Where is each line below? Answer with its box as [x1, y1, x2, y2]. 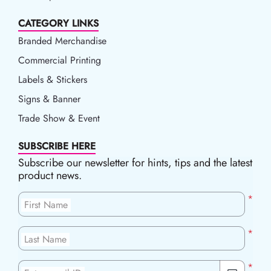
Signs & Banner [18, 92, 80, 106]
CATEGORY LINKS [18, 16, 99, 31]
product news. [18, 168, 82, 184]
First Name [24, 198, 68, 212]
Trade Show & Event [18, 111, 100, 126]
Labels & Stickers [18, 73, 87, 87]
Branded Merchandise [18, 34, 106, 48]
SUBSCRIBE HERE [18, 139, 96, 154]
